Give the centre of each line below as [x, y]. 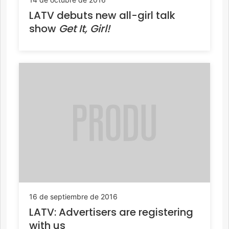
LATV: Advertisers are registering [111, 212]
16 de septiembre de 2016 [73, 196]
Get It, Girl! [84, 28]
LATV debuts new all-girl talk [102, 15]
